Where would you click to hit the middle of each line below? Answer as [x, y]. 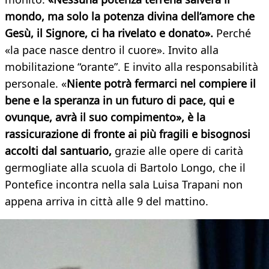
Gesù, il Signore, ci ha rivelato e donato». [110, 33]
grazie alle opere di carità [177, 151]
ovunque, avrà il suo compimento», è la [105, 117]
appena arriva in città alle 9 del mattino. [107, 201]
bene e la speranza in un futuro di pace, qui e [119, 101]
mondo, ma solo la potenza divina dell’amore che [130, 17]
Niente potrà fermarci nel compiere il [161, 84]
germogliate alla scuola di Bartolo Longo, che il [125, 168]
